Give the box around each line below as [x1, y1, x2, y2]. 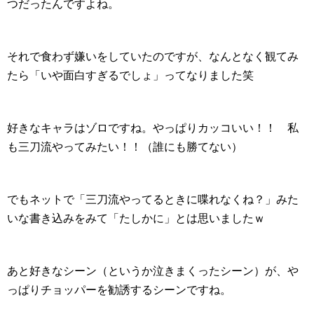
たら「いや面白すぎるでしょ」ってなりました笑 [7, 69, 254, 81]
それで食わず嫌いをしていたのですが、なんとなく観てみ [7, 50, 299, 62]
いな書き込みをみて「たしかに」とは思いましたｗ [7, 212, 265, 224]
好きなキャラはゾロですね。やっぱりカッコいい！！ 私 [7, 121, 299, 134]
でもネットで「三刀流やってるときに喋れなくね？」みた [7, 193, 299, 205]
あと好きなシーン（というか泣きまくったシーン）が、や [7, 264, 299, 277]
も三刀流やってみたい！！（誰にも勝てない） [7, 140, 243, 153]
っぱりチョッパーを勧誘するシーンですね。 [7, 283, 231, 296]
